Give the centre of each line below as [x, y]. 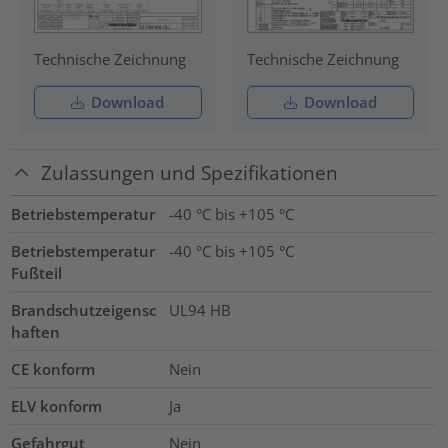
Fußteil [37, 273]
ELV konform [57, 406]
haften [36, 332]
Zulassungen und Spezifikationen [190, 172]
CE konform [53, 369]
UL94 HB [199, 310]
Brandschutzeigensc [84, 310]
